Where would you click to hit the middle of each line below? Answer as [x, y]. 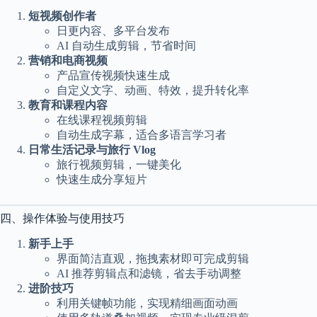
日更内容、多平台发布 [113, 31]
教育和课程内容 [68, 105]
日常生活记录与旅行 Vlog [92, 150]
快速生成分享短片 [102, 180]
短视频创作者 [62, 16]
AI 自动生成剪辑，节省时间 [126, 46]
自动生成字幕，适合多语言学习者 [142, 135]
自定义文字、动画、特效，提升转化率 [153, 91]
